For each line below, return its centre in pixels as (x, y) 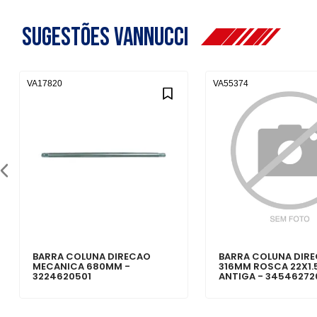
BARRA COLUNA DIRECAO (92, 257)
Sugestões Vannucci (111, 38)
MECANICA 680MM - (82, 267)
